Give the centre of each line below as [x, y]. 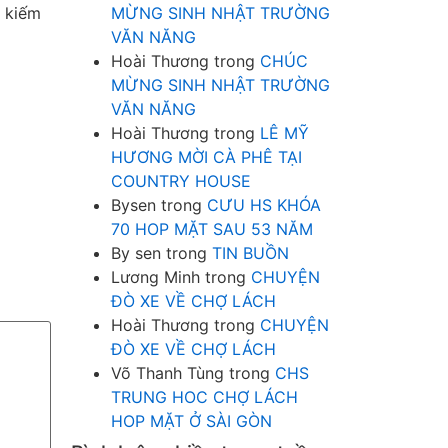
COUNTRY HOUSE [181, 181]
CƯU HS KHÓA [264, 205]
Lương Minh [155, 277]
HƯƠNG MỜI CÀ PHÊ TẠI [206, 157]
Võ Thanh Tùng [167, 373]
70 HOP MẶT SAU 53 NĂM [212, 229]
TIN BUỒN [250, 253]
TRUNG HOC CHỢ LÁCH [204, 397]
